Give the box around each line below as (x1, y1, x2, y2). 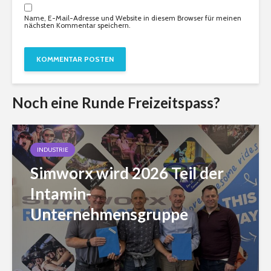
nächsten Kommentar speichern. (24, 20, 131, 30)
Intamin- (30, 183, 91, 203)
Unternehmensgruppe (30, 204, 188, 224)
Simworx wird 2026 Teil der (30, 163, 224, 183)
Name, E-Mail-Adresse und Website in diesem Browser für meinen (24, 13, 241, 22)
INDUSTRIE (37, 145, 68, 154)
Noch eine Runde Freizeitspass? (12, 93, 220, 111)
